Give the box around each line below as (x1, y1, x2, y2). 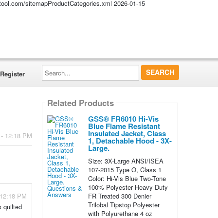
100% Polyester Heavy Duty (88, 182, 168, 192)
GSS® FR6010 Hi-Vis (88, 113, 159, 124)
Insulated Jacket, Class (88, 128, 166, 139)
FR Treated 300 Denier (88, 191, 151, 200)
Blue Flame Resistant (88, 121, 160, 131)
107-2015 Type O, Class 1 (88, 165, 162, 174)
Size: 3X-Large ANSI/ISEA (88, 156, 163, 165)
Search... (41, 63, 67, 72)
